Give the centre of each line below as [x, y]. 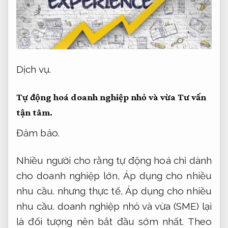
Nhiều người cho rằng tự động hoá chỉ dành [114, 161]
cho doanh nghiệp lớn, [70, 176]
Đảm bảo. [38, 133]
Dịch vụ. [34, 69]
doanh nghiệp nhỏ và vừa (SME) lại [133, 206]
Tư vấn [192, 97]
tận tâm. [34, 112]
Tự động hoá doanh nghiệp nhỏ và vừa [97, 97]
